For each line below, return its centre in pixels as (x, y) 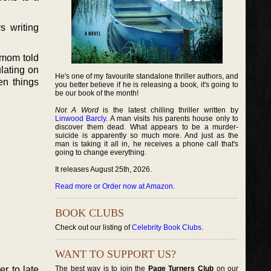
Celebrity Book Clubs (167, 227)
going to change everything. (101, 152)
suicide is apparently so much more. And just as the (147, 135)
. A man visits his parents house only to (172, 119)
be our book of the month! (97, 93)
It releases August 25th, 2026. (103, 169)
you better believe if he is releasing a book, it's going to (147, 85)
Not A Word (77, 110)
